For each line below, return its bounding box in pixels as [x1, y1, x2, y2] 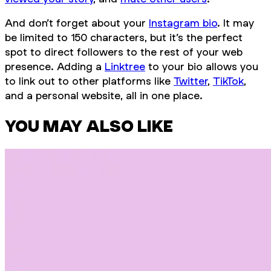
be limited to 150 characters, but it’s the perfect [5, 30, 243, 44]
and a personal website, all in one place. [5, 88, 203, 102]
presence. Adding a [5, 59, 105, 73]
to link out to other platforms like [5, 74, 174, 87]
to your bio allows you [145, 59, 258, 73]
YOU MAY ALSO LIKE [5, 116, 173, 135]
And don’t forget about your [5, 16, 149, 29]
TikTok [213, 74, 244, 87]
